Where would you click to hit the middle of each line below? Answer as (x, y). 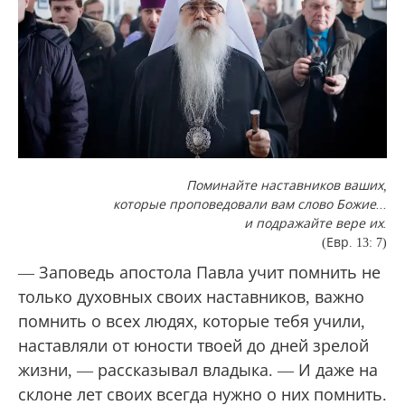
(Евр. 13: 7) (354, 242)
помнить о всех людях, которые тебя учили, (192, 321)
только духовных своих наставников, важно (191, 297)
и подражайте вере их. (316, 223)
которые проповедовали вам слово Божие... (250, 204)
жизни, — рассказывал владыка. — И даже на (198, 370)
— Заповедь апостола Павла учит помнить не (199, 273)
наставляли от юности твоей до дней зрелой (193, 346)
